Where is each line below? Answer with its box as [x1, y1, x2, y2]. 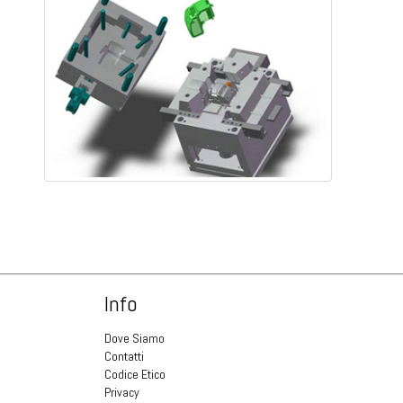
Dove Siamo [104, 330, 165, 346]
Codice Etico [104, 366, 166, 382]
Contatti [104, 348, 144, 364]
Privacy [104, 384, 139, 400]
